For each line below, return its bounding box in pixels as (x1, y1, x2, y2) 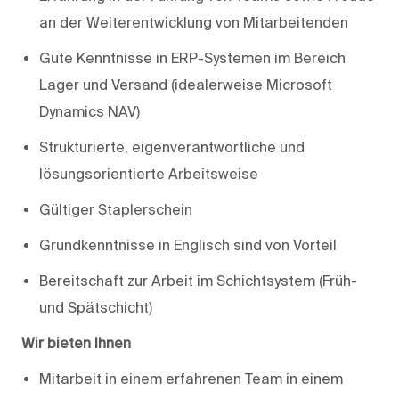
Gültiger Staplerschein (39, 200, 192, 217)
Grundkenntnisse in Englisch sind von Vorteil (39, 236, 337, 253)
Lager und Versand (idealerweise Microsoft (39, 76, 332, 93)
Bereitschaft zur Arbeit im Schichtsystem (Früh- (39, 272, 357, 289)
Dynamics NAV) (39, 102, 140, 119)
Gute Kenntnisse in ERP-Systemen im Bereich (39, 49, 346, 66)
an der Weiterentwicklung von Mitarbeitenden (39, 13, 348, 30)
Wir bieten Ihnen (21, 334, 131, 351)
